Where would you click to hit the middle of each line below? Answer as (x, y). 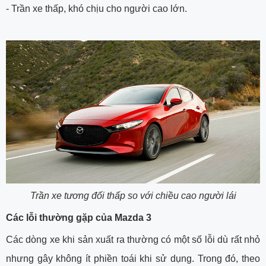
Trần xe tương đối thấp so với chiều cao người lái (133, 195)
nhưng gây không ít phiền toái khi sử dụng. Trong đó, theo (133, 258)
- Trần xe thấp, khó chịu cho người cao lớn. (96, 8)
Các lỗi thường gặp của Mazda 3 (79, 217)
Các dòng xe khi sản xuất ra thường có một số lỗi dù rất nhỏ (133, 239)
